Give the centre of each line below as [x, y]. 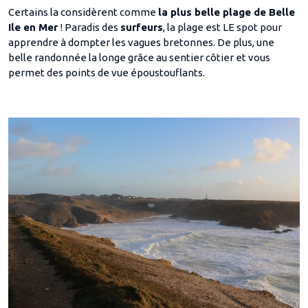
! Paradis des [90, 27]
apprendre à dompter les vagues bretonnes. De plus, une [141, 43]
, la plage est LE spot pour [222, 27]
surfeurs [142, 27]
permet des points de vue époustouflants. [107, 73]
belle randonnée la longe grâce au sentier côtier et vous [139, 58]
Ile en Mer [34, 27]
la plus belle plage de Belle [227, 12]
